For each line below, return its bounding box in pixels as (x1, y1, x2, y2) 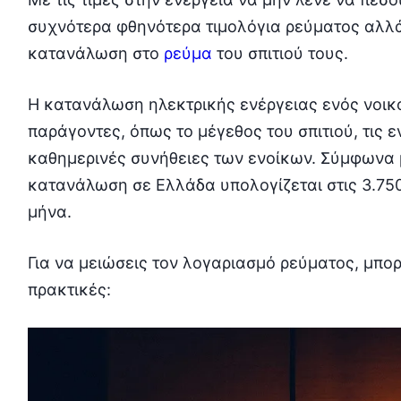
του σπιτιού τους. (211, 44, 348, 64)
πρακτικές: (27, 280, 111, 300)
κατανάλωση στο (27, 44, 164, 64)
